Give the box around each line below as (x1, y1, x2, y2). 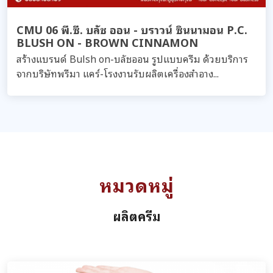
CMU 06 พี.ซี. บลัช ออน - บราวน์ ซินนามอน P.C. (16, 20, 247, 38)
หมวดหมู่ (99, 169, 174, 199)
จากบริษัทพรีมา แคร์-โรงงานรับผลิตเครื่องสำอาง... (16, 65, 219, 81)
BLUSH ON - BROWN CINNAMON (16, 33, 198, 51)
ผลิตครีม (112, 206, 161, 225)
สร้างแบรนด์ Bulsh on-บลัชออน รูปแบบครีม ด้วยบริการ (16, 51, 248, 66)
